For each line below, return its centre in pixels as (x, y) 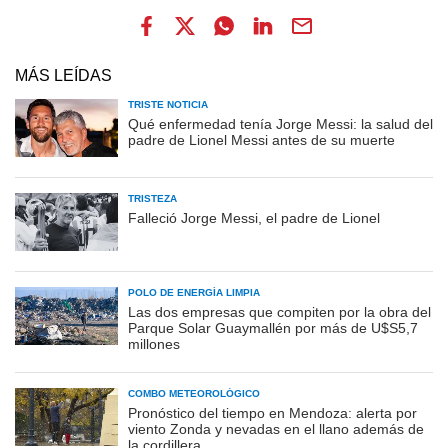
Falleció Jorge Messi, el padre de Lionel (254, 217)
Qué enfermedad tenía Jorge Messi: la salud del (280, 123)
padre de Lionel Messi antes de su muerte (261, 139)
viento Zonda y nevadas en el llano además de (276, 428)
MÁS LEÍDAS (63, 75)
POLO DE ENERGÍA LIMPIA (194, 292)
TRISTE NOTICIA (168, 104)
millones (154, 343)
